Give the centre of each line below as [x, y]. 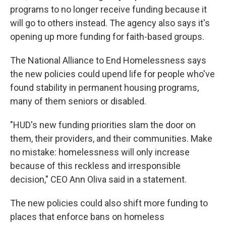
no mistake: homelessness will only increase [100, 152]
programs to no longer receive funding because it [108, 10]
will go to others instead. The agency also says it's [110, 23]
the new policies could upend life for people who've [112, 74]
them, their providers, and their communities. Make [111, 139]
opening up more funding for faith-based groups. [107, 37]
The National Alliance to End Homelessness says [108, 61]
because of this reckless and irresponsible [95, 166]
